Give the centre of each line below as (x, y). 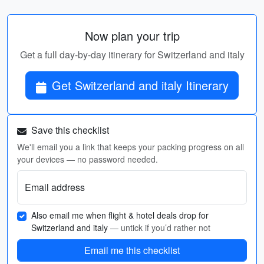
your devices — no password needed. (88, 159)
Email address (55, 187)
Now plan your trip (132, 36)
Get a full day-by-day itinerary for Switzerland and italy (132, 55)
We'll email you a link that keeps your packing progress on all (131, 147)
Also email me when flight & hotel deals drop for (120, 215)
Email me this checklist (132, 250)
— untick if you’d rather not (160, 227)
